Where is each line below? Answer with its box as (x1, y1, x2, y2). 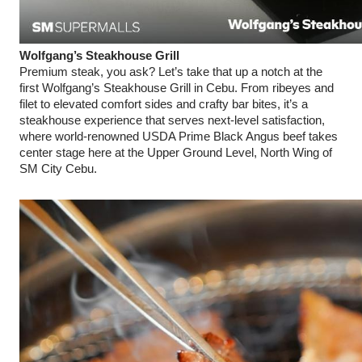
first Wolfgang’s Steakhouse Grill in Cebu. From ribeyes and (19, 82, 334, 95)
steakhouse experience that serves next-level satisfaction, (19, 114, 325, 127)
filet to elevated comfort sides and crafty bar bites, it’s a (19, 98, 308, 111)
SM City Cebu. (19, 162, 97, 175)
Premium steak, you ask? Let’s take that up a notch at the (19, 65, 322, 78)
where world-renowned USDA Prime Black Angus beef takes (19, 130, 338, 143)
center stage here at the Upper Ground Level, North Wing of (19, 146, 332, 159)
